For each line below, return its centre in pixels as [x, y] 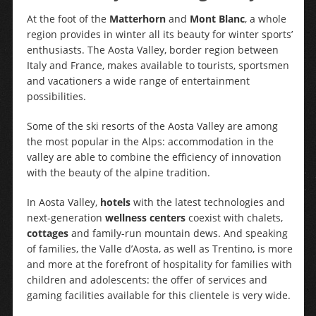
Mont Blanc [217, 19]
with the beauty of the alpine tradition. [118, 172]
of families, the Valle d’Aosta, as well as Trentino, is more [159, 249]
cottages [47, 233]
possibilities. [56, 96]
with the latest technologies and [207, 202]
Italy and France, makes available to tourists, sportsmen [158, 65]
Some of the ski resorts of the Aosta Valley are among [152, 126]
